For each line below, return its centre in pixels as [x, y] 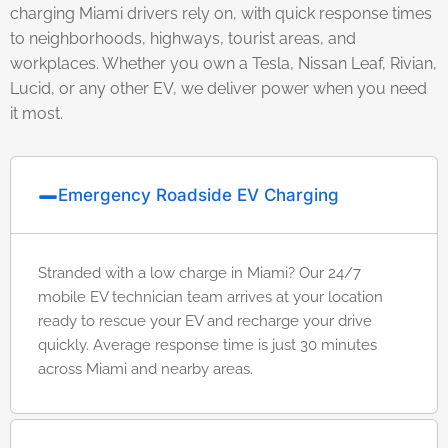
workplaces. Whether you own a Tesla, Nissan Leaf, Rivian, [223, 63]
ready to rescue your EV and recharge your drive [205, 321]
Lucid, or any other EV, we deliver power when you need [218, 88]
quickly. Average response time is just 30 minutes [207, 345]
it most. [36, 113]
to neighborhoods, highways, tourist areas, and [183, 38]
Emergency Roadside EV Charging [198, 195]
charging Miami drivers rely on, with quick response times [221, 13]
